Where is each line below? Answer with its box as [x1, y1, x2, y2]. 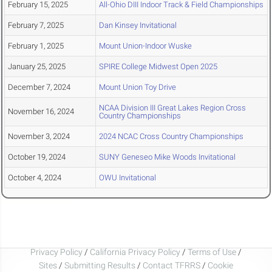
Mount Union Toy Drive [99, 83, 176, 92]
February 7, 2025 [8, 21, 64, 30]
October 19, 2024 [8, 152, 66, 162]
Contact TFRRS [143, 260, 202, 270]
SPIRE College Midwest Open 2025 [99, 62, 217, 72]
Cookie [208, 260, 233, 270]
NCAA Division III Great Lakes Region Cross [99, 103, 246, 113]
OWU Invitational [99, 173, 156, 183]
